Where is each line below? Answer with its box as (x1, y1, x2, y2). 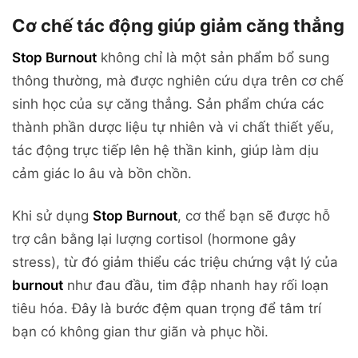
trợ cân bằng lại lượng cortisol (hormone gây (12, 231, 296, 248)
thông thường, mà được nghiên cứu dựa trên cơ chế (12, 73, 344, 89)
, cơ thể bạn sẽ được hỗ (177, 208, 330, 225)
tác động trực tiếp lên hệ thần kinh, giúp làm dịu (12, 142, 319, 159)
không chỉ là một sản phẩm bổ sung (97, 50, 329, 66)
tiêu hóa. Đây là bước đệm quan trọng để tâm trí (12, 300, 321, 317)
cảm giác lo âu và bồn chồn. (12, 165, 192, 182)
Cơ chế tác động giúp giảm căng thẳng (12, 15, 344, 37)
